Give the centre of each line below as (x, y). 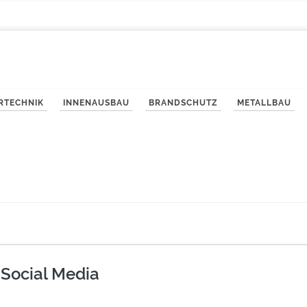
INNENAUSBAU (96, 102)
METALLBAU (264, 102)
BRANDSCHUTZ (183, 102)
